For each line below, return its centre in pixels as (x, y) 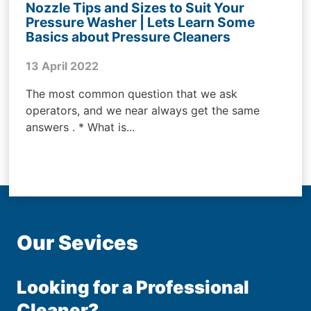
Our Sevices (78, 243)
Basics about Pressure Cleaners (128, 36)
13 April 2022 (62, 66)
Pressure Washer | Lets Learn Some (141, 22)
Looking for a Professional (133, 287)
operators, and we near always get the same (143, 111)
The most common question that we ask (132, 94)
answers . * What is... (81, 127)
